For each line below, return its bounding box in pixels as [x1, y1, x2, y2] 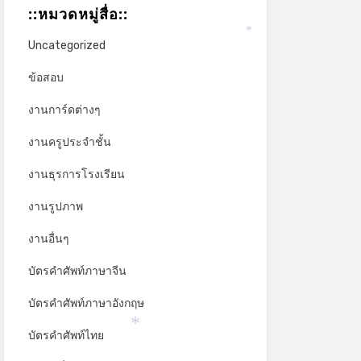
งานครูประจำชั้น [27, 135, 111, 149]
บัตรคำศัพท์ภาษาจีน [27, 263, 127, 278]
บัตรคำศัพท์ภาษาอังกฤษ [27, 296, 144, 310]
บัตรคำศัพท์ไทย [27, 328, 104, 342]
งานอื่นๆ [27, 231, 69, 246]
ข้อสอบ [27, 70, 64, 85]
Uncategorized [27, 38, 106, 52]
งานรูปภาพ [27, 199, 83, 214]
